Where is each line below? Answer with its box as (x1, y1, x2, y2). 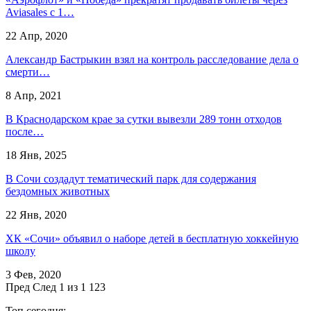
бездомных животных (6, 185, 110, 197)
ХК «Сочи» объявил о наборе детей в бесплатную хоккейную (6, 232, 299, 244)
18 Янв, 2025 (6, 149, 67, 161)
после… (6, 125, 44, 137)
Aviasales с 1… (6, 6, 74, 18)
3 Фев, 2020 (6, 268, 61, 280)
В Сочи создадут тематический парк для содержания (6, 172, 256, 185)
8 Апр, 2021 (6, 89, 62, 101)
